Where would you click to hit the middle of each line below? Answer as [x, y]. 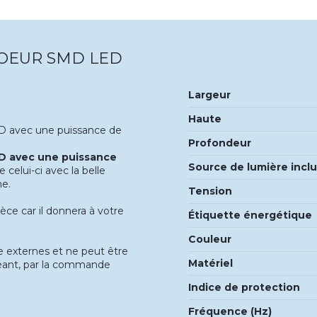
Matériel [211, 263]
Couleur [210, 239]
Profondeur [220, 143]
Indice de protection [244, 287]
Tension [210, 191]
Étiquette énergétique [250, 215]
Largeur [209, 94]
